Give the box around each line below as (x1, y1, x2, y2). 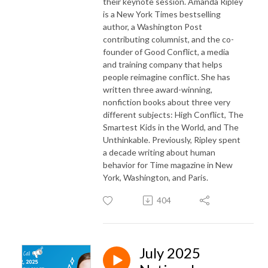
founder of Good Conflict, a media (103, 46, 229, 57)
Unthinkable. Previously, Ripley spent (103, 134, 240, 145)
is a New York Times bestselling (103, 8, 221, 19)
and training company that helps (103, 59, 223, 69)
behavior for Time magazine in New (103, 159, 233, 170)
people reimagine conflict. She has (103, 71, 230, 82)
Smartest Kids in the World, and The (103, 121, 239, 132)
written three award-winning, (103, 84, 212, 95)
